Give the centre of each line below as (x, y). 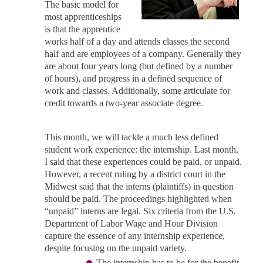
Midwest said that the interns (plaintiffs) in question (139, 186)
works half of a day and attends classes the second (137, 41)
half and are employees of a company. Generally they (143, 53)
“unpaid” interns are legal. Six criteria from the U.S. (140, 211)
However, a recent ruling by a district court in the (135, 174)
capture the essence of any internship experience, (135, 235)
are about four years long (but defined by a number (139, 66)
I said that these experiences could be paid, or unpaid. (143, 161)
